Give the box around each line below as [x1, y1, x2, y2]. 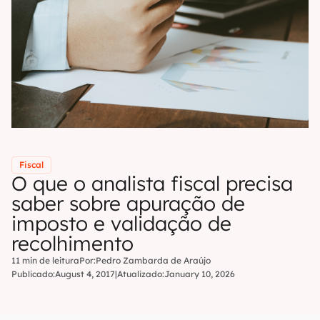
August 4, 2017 [55, 269, 115, 279]
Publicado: [11, 269, 55, 279]
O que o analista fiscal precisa [11, 171, 293, 196]
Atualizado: [117, 269, 164, 279]
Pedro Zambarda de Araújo [96, 255, 211, 266]
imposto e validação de [11, 211, 231, 236]
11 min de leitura [11, 255, 79, 266]
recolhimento [11, 231, 134, 256]
